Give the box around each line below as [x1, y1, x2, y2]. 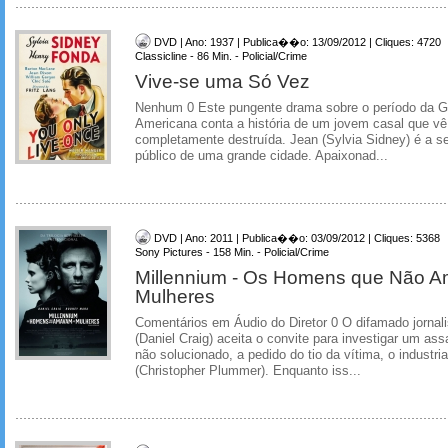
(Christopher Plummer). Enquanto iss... [135, 364, 361, 378]
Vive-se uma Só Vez [135, 70, 310, 93]
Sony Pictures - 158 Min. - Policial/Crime [135, 246, 329, 258]
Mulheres [135, 285, 215, 307]
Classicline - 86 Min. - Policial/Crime [135, 50, 307, 63]
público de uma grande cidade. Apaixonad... [135, 149, 388, 164]
